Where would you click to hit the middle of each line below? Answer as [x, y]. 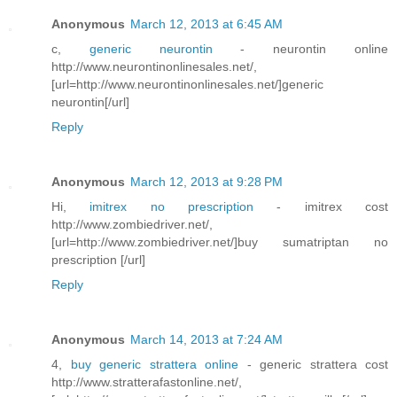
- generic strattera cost [317, 365]
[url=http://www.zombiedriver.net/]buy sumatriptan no [220, 242]
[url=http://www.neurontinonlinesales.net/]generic [187, 85]
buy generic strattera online [159, 365]
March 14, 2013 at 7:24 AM [206, 340]
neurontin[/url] [90, 102]
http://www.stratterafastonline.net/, [147, 382]
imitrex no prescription [183, 207]
